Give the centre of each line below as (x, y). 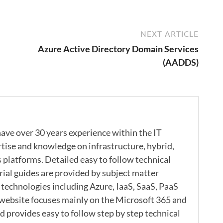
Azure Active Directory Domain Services (118, 49)
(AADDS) (181, 62)
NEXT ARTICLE (169, 34)
